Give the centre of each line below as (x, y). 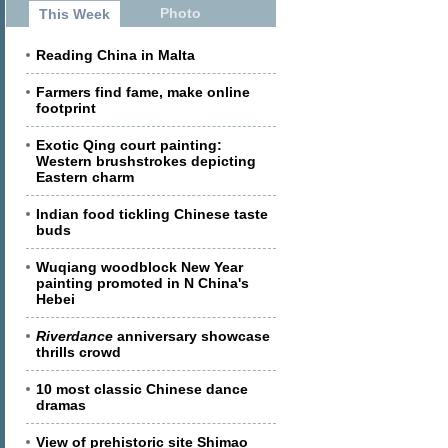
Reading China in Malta (115, 55)
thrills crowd (78, 352)
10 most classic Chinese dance (142, 389)
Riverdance (74, 336)
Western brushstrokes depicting (146, 161)
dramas (61, 405)
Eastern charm (85, 177)
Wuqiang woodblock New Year (139, 267)
